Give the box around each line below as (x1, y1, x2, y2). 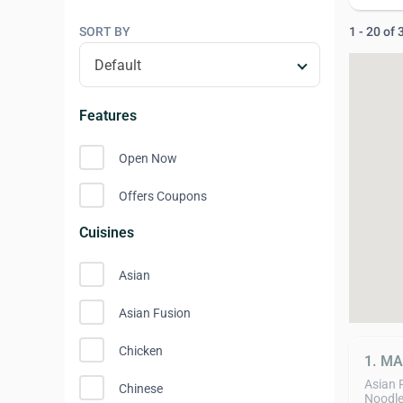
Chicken (119, 344, 163, 358)
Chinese (119, 381, 163, 396)
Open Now (119, 151, 177, 166)
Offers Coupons (119, 189, 207, 203)
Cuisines (79, 224, 134, 241)
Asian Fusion (119, 306, 191, 320)
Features (79, 107, 137, 124)
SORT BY (79, 24, 130, 39)
